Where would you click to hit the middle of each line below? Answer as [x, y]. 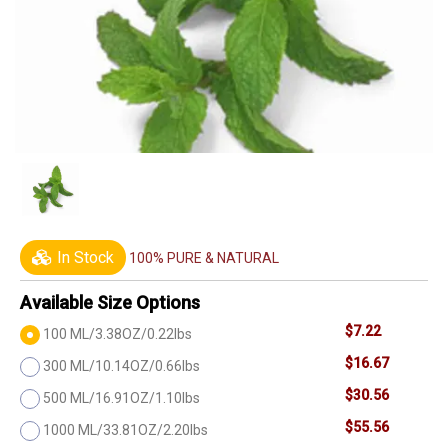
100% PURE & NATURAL [204, 257]
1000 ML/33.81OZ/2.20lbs [125, 429]
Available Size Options [110, 302]
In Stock [83, 257]
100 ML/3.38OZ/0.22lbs [117, 333]
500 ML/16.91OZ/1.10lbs [121, 397]
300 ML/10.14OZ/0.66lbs [121, 365]
